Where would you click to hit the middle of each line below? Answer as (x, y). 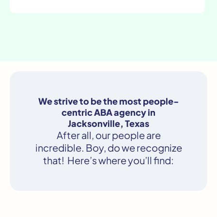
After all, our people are (108, 135)
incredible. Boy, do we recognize (108, 148)
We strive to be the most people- (108, 101)
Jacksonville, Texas (108, 124)
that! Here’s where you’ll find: (108, 160)
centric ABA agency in (108, 112)
